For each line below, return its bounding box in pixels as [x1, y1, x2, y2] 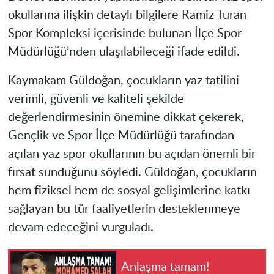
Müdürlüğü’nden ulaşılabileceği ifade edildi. [7, 45, 240, 58]
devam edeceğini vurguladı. [7, 221, 154, 234]
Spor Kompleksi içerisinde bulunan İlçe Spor [7, 27, 242, 40]
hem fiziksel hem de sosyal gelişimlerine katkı [7, 184, 250, 197]
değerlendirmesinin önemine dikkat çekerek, [7, 111, 244, 124]
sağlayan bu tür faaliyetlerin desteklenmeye [7, 202, 240, 215]
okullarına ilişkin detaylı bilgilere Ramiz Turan [7, 9, 246, 21]
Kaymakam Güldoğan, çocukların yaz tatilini [7, 74, 239, 87]
